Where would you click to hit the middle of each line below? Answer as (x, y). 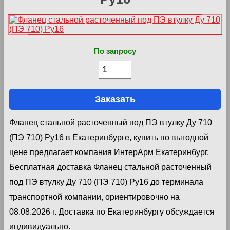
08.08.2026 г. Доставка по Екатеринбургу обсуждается (112, 212)
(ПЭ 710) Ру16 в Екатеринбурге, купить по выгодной (109, 137)
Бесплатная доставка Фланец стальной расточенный (110, 167)
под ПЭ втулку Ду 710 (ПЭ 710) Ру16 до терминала (106, 182)
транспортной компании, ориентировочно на (94, 197)
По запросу (115, 51)
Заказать (115, 99)
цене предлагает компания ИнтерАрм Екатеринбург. (109, 152)
